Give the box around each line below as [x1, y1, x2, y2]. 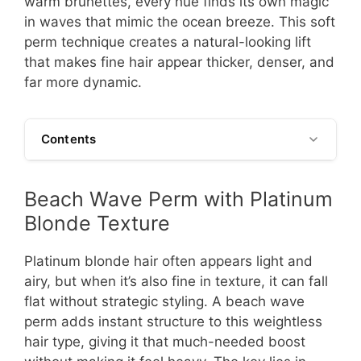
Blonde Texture [24, 211, 170, 236]
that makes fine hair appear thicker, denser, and [24, 54, 334, 71]
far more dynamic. [24, 74, 142, 91]
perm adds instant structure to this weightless [24, 313, 322, 330]
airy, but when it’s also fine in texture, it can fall [24, 273, 328, 290]
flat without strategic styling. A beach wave [24, 293, 305, 310]
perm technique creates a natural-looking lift [24, 34, 311, 51]
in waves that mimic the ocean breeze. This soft [24, 14, 335, 31]
